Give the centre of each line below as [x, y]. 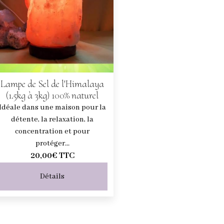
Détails [52, 176]
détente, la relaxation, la [52, 119]
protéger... [52, 143]
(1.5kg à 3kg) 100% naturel [52, 95]
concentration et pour [52, 131]
